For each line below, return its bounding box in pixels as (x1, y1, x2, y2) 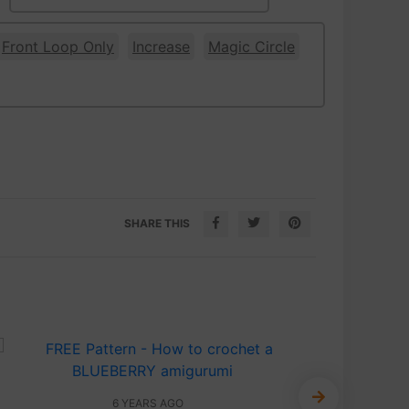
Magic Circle (208, 37, 295, 57)
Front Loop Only (2, 37, 114, 57)
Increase (132, 37, 190, 57)
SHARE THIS (124, 216, 190, 231)
